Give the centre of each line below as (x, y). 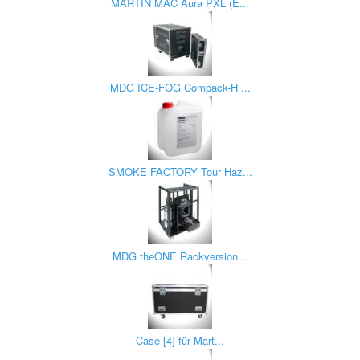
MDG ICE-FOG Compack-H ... (180, 87)
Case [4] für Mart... (180, 340)
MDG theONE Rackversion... (180, 256)
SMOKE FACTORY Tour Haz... (180, 172)
